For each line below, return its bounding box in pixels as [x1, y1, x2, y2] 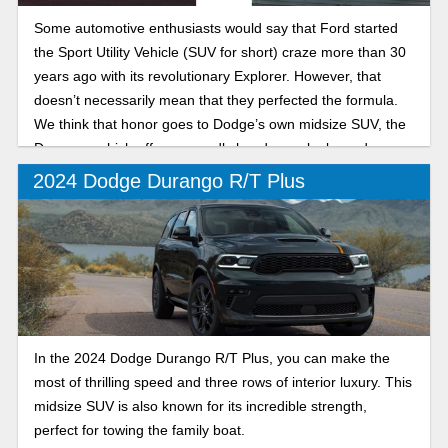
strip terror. [33, 211, 103, 228]
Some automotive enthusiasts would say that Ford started [33, 19, 398, 36]
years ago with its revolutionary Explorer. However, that [33, 67, 381, 84]
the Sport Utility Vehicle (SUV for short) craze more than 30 [33, 43, 406, 60]
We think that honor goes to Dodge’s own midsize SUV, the [33, 115, 406, 132]
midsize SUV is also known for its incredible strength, [33, 398, 367, 415]
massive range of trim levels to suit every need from [33, 163, 361, 180]
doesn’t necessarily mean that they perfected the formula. [33, 91, 398, 108]
